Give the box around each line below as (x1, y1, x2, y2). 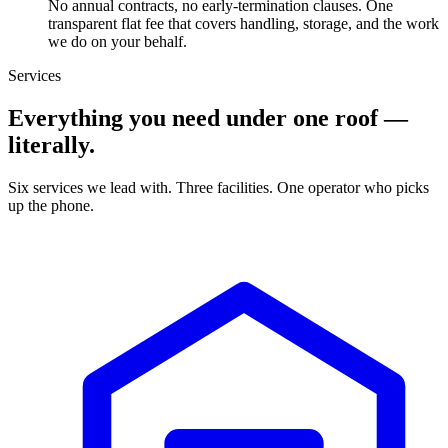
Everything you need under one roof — (8, 105, 408, 132)
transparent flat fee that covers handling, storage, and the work (48, 15, 439, 33)
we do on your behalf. (48, 33, 187, 51)
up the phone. (8, 197, 94, 214)
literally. (8, 132, 95, 159)
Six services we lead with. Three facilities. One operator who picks (8, 179, 429, 196)
